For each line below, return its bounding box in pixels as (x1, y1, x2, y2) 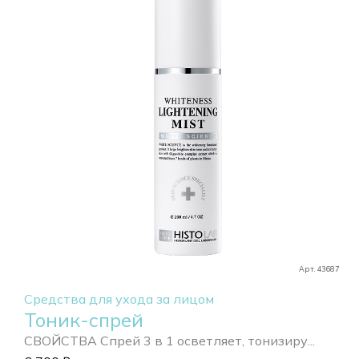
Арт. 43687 (299, 264, 339, 274)
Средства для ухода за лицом (24, 291, 214, 308)
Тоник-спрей (24, 308, 143, 333)
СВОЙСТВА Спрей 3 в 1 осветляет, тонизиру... (24, 333, 315, 349)
